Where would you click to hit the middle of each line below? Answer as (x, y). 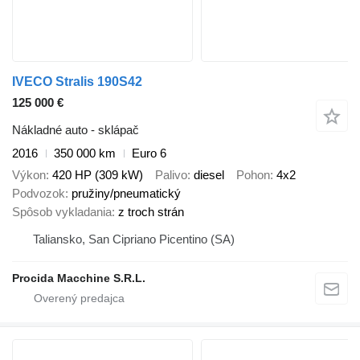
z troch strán (151, 211)
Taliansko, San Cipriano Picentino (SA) (134, 239)
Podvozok (39, 193)
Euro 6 (149, 153)
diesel (209, 174)
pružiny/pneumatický (126, 193)
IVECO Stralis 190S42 (77, 82)
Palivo (171, 174)
